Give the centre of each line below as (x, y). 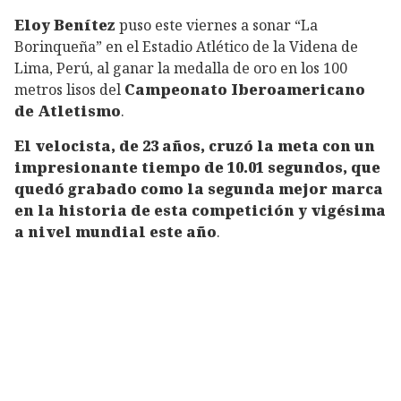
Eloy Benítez (65, 26)
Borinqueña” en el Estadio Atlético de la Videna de (186, 47)
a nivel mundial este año (115, 231)
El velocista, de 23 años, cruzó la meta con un (195, 145)
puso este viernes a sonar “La (217, 26)
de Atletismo (68, 111)
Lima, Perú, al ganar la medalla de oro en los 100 (181, 68)
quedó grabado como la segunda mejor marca (199, 188)
